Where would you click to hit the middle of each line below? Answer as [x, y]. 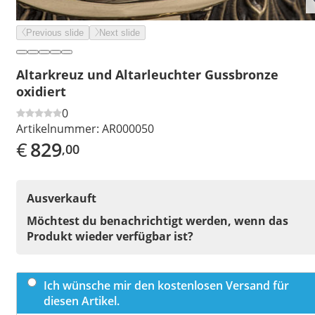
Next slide [120, 33]
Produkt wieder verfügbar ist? [110, 236]
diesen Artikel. [82, 301]
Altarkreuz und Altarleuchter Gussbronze [147, 74]
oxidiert [41, 91]
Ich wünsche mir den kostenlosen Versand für [166, 285]
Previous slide [55, 33]
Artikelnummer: [58, 128]
